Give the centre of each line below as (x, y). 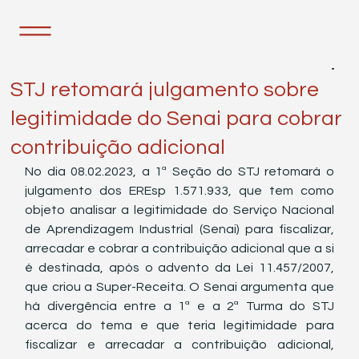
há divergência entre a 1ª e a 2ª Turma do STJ (179, 306)
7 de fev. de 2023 (50, 65)
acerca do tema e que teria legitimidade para (179, 325)
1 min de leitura (127, 65)
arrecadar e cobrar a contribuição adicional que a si (179, 248)
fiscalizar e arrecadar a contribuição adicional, (179, 345)
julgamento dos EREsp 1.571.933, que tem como (179, 191)
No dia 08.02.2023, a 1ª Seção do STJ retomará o (179, 171)
